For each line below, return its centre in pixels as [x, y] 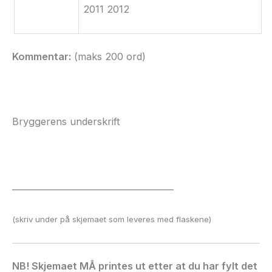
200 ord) [124, 57]
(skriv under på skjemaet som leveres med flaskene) [112, 219]
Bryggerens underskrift [66, 121]
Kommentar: [42, 57]
